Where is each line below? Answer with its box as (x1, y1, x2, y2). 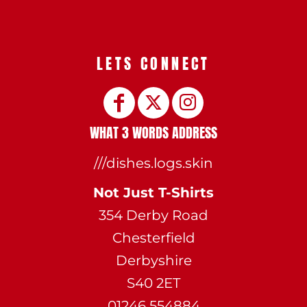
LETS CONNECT (97, 51, 210, 75)
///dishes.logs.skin (94, 154, 213, 171)
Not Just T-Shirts (93, 184, 214, 201)
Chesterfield (112, 229, 195, 246)
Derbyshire (115, 251, 192, 269)
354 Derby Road (99, 206, 208, 223)
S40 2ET (127, 274, 180, 291)
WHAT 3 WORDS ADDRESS (90, 121, 217, 143)
